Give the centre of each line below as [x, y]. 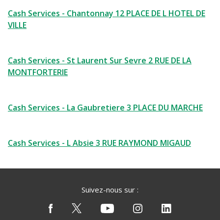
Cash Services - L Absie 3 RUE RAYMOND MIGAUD [99, 143]
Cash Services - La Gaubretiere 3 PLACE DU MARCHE [105, 108]
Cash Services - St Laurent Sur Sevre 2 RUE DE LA [100, 60]
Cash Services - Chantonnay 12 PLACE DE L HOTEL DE [107, 13]
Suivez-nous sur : [110, 190]
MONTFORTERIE [38, 72]
